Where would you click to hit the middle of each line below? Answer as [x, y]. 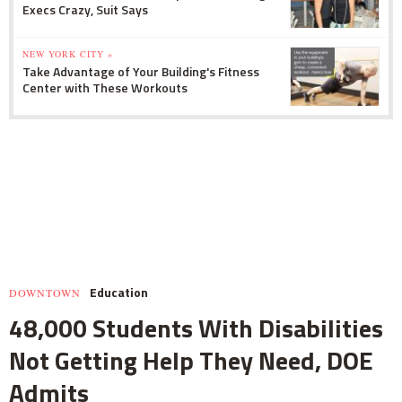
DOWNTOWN [45, 292]
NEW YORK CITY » [68, 53]
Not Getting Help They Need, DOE [191, 360]
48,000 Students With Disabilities [196, 328]
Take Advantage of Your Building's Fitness [141, 71]
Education [119, 292]
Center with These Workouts [105, 87]
